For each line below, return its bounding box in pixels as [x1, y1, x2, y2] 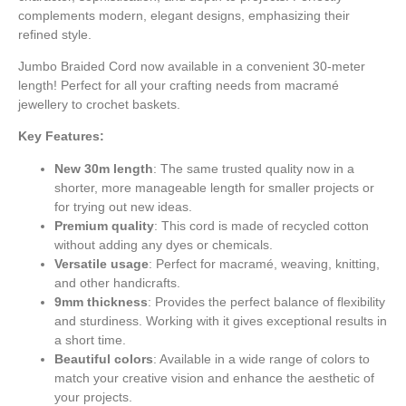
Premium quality [54, 217, 154, 233]
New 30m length [54, 160, 153, 176]
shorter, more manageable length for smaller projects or [54, 179, 374, 195]
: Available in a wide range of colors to [153, 351, 370, 366]
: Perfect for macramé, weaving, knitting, [149, 256, 380, 271]
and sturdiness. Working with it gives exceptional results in [54, 313, 387, 328]
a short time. [54, 332, 126, 347]
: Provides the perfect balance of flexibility [148, 294, 385, 309]
